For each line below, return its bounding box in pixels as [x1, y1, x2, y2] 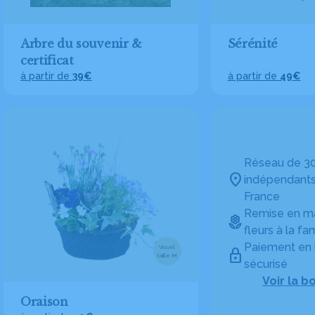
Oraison [20, 295, 68, 309]
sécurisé [243, 257, 288, 271]
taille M [157, 252, 178, 259]
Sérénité [227, 37, 278, 51]
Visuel [159, 243, 176, 250]
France [243, 189, 280, 203]
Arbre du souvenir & [20, 37, 142, 51]
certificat [20, 53, 74, 67]
